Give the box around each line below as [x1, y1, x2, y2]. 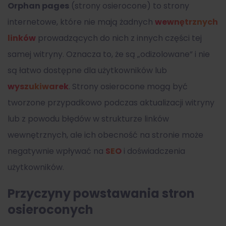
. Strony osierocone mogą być [69, 80, 188, 92]
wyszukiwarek [8, 80, 69, 92]
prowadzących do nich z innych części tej [36, 32, 202, 44]
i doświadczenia [122, 145, 185, 157]
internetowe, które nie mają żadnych [8, 16, 155, 28]
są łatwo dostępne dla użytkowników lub [8, 64, 167, 76]
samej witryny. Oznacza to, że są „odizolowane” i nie [8, 48, 210, 60]
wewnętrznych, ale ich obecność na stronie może [8, 129, 203, 141]
